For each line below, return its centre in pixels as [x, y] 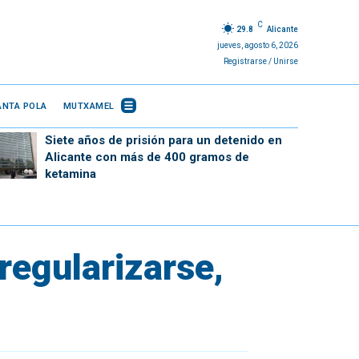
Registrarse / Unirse [260, 61]
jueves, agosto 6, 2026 [257, 45]
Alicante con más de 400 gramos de [147, 157]
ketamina [70, 174]
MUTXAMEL [89, 106]
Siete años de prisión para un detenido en [163, 140]
